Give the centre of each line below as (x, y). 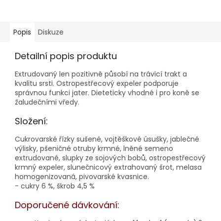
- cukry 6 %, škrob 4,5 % (55, 186)
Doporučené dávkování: (67, 205)
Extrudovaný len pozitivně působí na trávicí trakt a (101, 74)
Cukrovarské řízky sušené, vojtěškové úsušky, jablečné (107, 139)
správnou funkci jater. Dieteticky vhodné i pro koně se (107, 92)
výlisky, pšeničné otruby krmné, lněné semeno (94, 148)
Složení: (31, 121)
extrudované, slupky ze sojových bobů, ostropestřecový (110, 158)
